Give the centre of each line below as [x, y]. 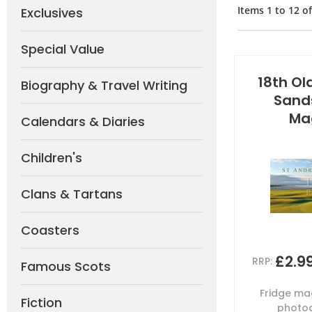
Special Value [63, 49]
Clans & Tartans [72, 194]
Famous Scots [66, 266]
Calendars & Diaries [83, 122]
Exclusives [52, 13]
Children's [52, 158]
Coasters [50, 230]
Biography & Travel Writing [104, 85]
